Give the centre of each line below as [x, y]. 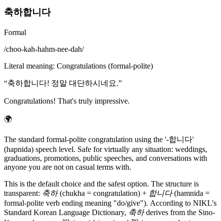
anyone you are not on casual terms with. [68, 167]
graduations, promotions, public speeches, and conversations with [106, 158]
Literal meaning [28, 66]
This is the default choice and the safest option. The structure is [101, 184]
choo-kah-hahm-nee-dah [44, 49]
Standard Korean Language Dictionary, [66, 212]
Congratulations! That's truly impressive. [67, 101]
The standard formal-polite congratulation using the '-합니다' [99, 139]
